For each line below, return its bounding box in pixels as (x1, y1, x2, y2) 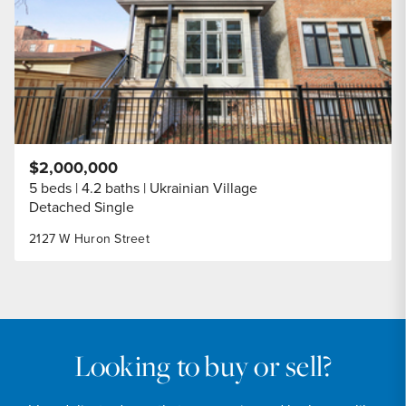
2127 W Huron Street (29, 228, 150, 248)
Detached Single (29, 196, 134, 217)
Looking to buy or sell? (73, 345, 333, 386)
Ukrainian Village (150, 177, 257, 198)
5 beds (29, 177, 72, 198)
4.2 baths (82, 177, 140, 198)
